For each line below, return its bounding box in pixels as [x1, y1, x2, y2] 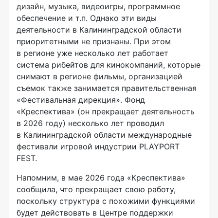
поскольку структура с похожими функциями [17, 196, 195, 206]
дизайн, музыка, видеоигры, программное [17, 1, 180, 11]
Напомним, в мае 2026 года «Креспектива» [17, 172, 185, 182]
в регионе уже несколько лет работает [17, 48, 168, 58]
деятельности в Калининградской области [17, 24, 182, 35]
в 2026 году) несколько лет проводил [17, 118, 164, 128]
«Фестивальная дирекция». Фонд [17, 94, 145, 105]
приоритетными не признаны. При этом [17, 36, 171, 46]
